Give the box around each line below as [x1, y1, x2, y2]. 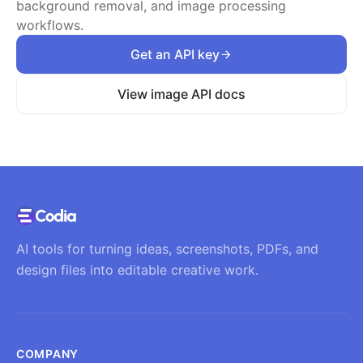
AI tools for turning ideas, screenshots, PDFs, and [16, 241, 318, 257]
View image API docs [117, 86, 246, 102]
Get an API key [130, 46, 220, 62]
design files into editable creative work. [16, 262, 258, 278]
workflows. [16, 17, 83, 33]
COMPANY [16, 347, 79, 361]
